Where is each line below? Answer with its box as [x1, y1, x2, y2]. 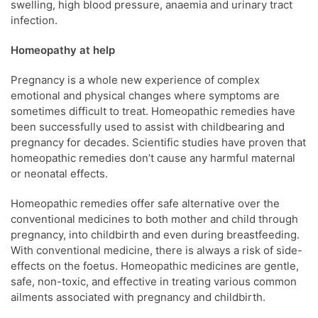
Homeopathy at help [11, 43, 115, 57]
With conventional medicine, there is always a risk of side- [11, 243, 302, 257]
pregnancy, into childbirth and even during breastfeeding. [11, 227, 300, 241]
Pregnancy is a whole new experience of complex [11, 72, 260, 87]
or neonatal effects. [11, 166, 108, 180]
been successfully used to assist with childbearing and [11, 119, 285, 133]
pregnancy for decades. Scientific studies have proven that [11, 135, 306, 149]
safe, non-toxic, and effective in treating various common [11, 274, 297, 288]
